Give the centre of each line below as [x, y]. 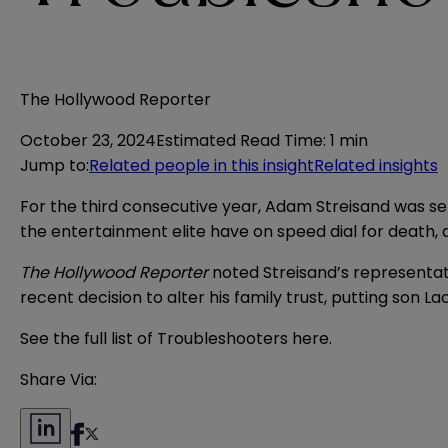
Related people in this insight [201, 166]
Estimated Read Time [239, 141]
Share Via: [58, 380]
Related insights [376, 166]
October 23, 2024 [88, 141]
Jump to [53, 166]
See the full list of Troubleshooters [156, 339]
